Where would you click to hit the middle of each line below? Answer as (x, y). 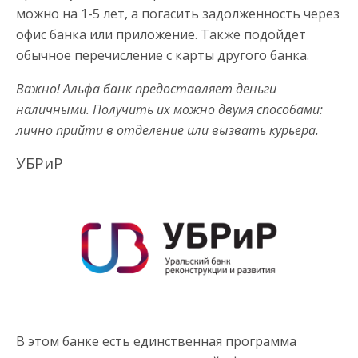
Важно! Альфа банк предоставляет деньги (146, 88)
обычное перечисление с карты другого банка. (163, 55)
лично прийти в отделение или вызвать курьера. (167, 130)
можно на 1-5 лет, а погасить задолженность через (178, 13)
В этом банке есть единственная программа (156, 341)
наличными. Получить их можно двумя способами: (169, 109)
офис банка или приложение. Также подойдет (161, 34)
